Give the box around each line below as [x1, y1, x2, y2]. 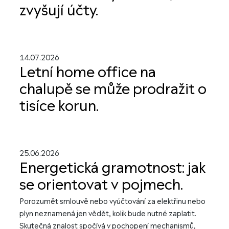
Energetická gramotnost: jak [19, 158, 205, 178]
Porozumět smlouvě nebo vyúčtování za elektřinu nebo [19, 197, 205, 207]
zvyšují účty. [19, 1, 98, 20]
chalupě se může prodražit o [19, 80, 207, 99]
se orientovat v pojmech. [19, 175, 183, 195]
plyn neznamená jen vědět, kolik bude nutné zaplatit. [19, 209, 196, 219]
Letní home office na [19, 63, 156, 82]
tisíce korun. [19, 97, 99, 116]
